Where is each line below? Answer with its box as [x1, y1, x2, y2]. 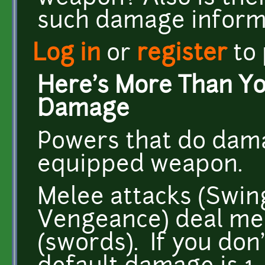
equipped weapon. [37, 154, 243, 177]
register [137, 43, 227, 66]
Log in [33, 43, 101, 66]
